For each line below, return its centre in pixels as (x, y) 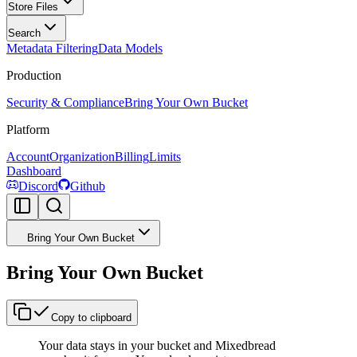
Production (34, 76)
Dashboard (34, 171)
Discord (38, 186)
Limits (165, 157)
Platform (28, 130)
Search (24, 33)
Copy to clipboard (91, 318)
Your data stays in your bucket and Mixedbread (157, 346)
